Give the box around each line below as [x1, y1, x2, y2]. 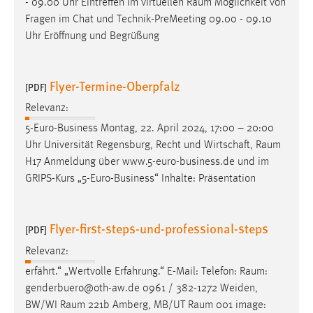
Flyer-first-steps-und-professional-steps [50, 219, 268, 238]
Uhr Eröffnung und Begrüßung [25, 30, 159, 42]
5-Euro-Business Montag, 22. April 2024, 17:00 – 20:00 [25, 123, 274, 135]
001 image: [213, 299, 266, 311]
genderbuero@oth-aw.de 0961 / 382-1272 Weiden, [25, 282, 258, 294]
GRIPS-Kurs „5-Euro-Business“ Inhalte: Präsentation [25, 173, 256, 185]
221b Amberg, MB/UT [85, 299, 188, 311]
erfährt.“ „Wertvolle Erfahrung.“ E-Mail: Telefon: [25, 265, 240, 277]
